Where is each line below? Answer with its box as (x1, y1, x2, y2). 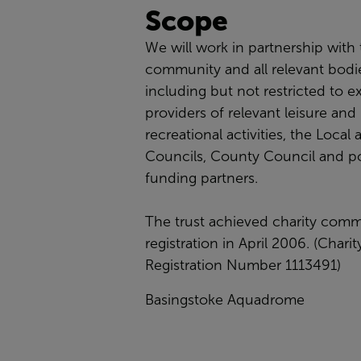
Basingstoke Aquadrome (145, 292, 305, 308)
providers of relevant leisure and (145, 105, 356, 121)
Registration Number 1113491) (145, 257, 341, 273)
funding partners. (145, 170, 258, 186)
